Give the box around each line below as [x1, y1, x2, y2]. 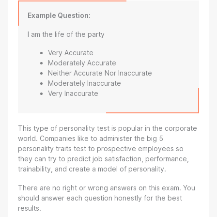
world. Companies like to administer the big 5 [18, 134, 163, 143]
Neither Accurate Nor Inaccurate [48, 69, 152, 77]
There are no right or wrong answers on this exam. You [18, 183, 195, 192]
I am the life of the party [28, 30, 105, 38]
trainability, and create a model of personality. [18, 165, 166, 173]
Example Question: [28, 11, 91, 20]
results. [18, 203, 41, 212]
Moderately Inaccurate [48, 79, 121, 88]
